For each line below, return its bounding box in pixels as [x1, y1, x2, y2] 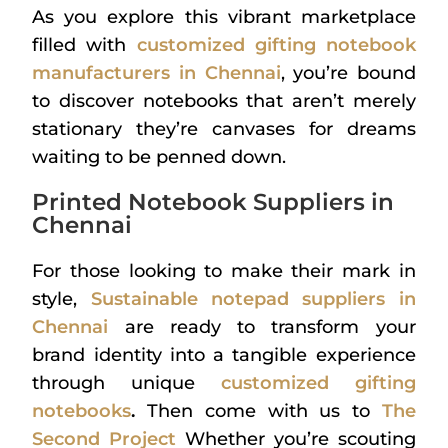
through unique [32, 372, 221, 395]
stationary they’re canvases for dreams [32, 118, 416, 141]
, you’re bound [280, 62, 416, 85]
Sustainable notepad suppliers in [90, 288, 416, 311]
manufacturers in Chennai [32, 62, 281, 85]
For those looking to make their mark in [32, 260, 416, 283]
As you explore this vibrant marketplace [32, 6, 416, 29]
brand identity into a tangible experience [32, 344, 416, 367]
